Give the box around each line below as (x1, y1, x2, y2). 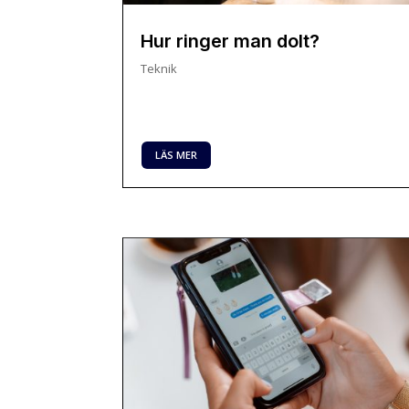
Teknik (141, 59, 178, 77)
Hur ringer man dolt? (141, 29, 320, 52)
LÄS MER (155, 147, 198, 162)
